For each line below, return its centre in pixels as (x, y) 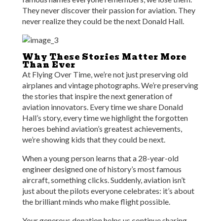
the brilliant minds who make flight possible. (96, 202)
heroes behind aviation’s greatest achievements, (102, 129)
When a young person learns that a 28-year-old (100, 158)
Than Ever (49, 65)
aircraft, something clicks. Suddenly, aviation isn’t (104, 180)
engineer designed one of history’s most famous (102, 169)
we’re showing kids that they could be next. (93, 139)
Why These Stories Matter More (104, 57)
